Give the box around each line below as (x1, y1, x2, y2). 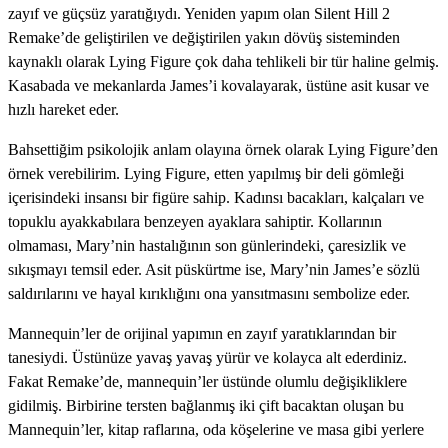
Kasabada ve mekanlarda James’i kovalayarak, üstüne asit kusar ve (8, 76, 429, 94)
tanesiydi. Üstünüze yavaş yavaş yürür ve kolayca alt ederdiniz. (8, 348, 407, 366)
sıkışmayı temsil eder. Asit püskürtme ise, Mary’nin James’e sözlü (8, 260, 420, 278)
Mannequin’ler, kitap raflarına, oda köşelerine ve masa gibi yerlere (8, 420, 424, 438)
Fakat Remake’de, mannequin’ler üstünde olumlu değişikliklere (8, 372, 407, 390)
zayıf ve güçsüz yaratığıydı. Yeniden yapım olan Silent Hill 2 (8, 4, 390, 22)
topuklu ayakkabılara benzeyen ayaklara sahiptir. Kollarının (8, 212, 382, 230)
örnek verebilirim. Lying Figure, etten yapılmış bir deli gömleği (8, 164, 404, 182)
